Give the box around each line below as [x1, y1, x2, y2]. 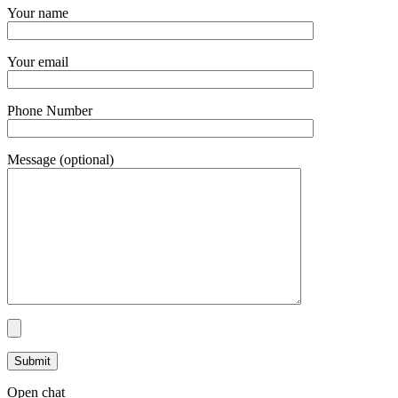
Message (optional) [7, 151, 114, 167]
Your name [7, 4, 68, 20]
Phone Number [7, 102, 92, 118]
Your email [7, 53, 68, 69]
